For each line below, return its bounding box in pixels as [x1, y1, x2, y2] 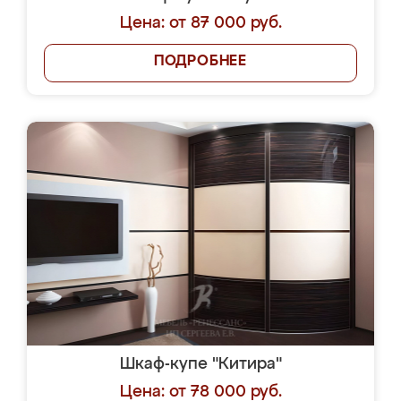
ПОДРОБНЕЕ [153, 55, 248, 69]
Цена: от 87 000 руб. [119, 15, 282, 31]
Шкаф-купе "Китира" [119, 356, 282, 372]
